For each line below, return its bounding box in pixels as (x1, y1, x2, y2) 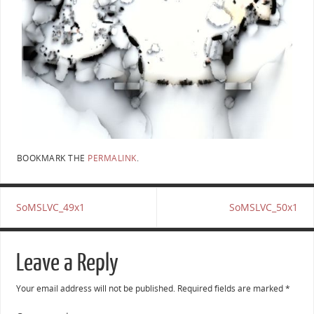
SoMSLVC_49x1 (15, 200, 85, 214)
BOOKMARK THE (16, 152, 88, 165)
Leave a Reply (15, 250, 118, 277)
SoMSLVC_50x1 (229, 200, 299, 214)
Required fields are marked (177, 282, 285, 295)
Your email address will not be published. (15, 282, 175, 295)
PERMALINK (88, 152, 137, 165)
